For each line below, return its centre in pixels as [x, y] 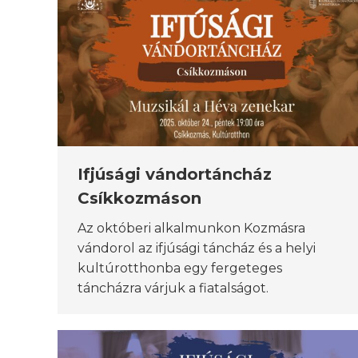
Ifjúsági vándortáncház [175, 175]
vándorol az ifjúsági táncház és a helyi [197, 249]
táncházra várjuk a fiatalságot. [173, 288]
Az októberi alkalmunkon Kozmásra [191, 229]
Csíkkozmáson [139, 199]
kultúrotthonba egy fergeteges [180, 268]
